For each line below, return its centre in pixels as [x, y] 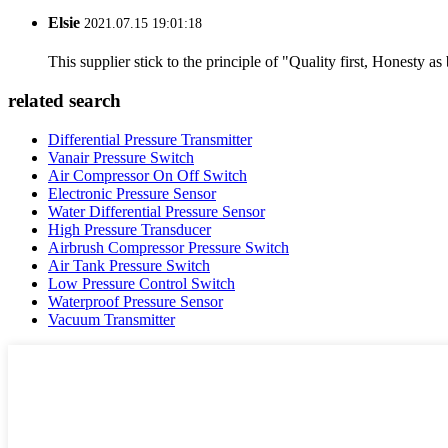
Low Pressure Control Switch [141, 283]
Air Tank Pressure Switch [129, 265]
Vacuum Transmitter [111, 319]
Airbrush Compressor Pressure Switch [168, 247]
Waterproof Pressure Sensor [135, 301]
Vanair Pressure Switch [121, 157]
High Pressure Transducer [129, 229]
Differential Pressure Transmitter [150, 139]
